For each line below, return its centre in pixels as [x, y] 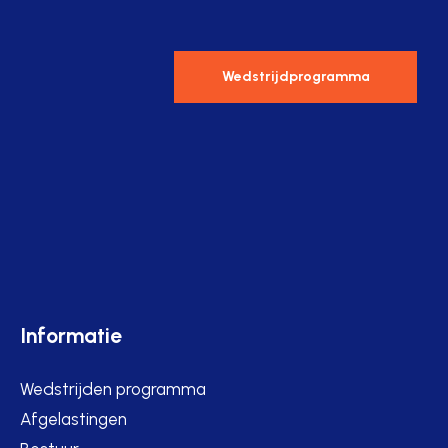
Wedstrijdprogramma [295, 77]
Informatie [70, 335]
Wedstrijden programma [112, 389]
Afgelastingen [73, 419]
